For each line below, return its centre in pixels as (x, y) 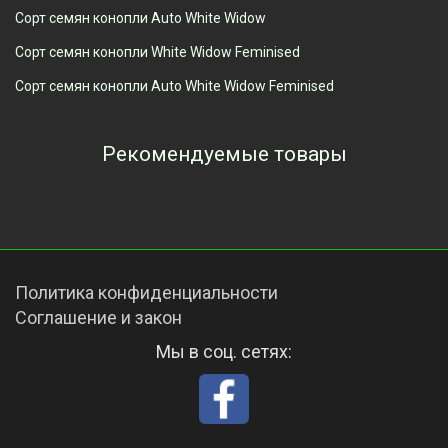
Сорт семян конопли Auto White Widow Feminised (174, 86)
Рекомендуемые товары (224, 154)
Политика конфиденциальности (146, 293)
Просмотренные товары (224, 197)
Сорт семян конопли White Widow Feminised (157, 52)
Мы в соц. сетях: (224, 352)
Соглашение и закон (98, 318)
